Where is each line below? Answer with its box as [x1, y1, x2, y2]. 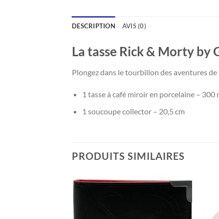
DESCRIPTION [72, 22, 115, 30]
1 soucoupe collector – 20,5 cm [82, 107, 185, 116]
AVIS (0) [122, 22, 146, 30]
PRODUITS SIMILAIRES [72, 150, 185, 162]
